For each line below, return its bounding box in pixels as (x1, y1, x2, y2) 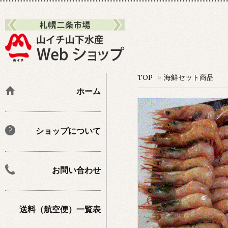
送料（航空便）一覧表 (19, 204, 101, 215)
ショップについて (36, 125, 101, 136)
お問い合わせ (52, 164, 101, 175)
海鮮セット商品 (164, 73, 214, 82)
